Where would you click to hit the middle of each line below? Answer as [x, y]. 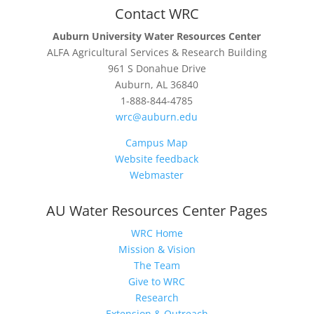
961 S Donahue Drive [157, 69]
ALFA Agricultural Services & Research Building [157, 53]
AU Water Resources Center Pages [157, 211]
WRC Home [157, 233]
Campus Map [157, 143]
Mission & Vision [157, 250]
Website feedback [157, 159]
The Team [157, 266]
